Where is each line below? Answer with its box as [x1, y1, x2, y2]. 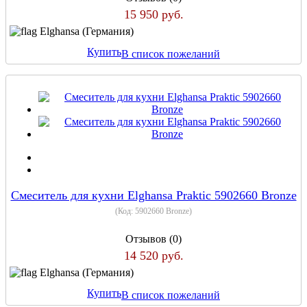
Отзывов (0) [125, 232, 182, 245]
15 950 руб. [123, 7, 184, 21]
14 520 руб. [123, 248, 184, 262]
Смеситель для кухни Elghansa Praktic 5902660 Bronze [10, 188, 297, 202]
